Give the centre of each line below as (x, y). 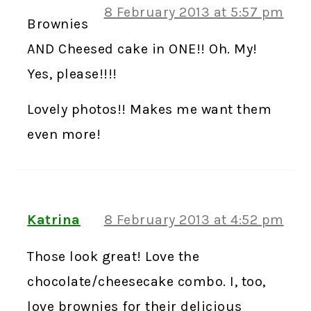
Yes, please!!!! (72, 74)
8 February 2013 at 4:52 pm (194, 219)
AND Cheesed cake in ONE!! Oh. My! (142, 49)
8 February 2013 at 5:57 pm (194, 12)
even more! (64, 134)
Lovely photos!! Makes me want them (150, 109)
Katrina (54, 219)
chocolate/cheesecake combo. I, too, (146, 281)
